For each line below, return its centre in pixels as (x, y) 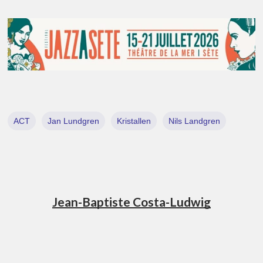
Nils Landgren (195, 121)
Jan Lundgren (74, 121)
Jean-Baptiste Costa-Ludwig (131, 202)
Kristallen (134, 121)
